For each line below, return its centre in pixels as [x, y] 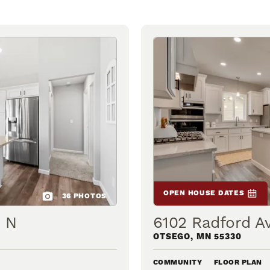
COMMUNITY [178, 263]
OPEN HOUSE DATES [204, 193]
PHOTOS [89, 196]
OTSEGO [172, 237]
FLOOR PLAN [238, 263]
